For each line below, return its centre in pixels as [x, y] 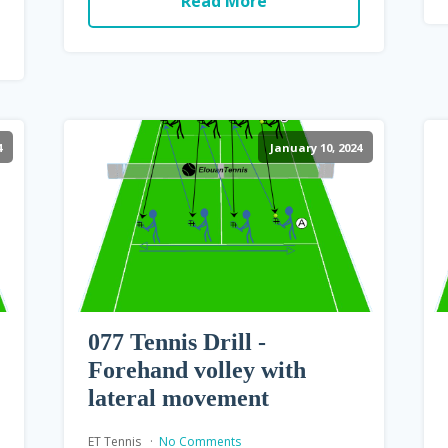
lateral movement [178, 397]
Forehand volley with [196, 369]
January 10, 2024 [315, 147]
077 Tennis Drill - [176, 341]
